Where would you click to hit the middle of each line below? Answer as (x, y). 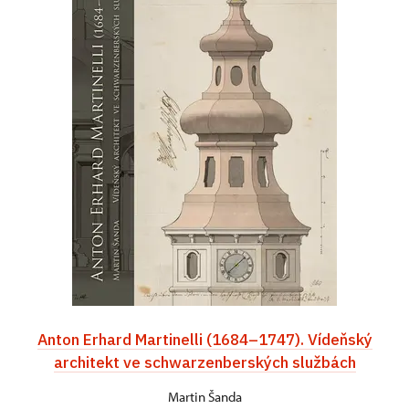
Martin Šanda (204, 397)
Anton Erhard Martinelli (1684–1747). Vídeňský (204, 340)
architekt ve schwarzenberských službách (204, 362)
